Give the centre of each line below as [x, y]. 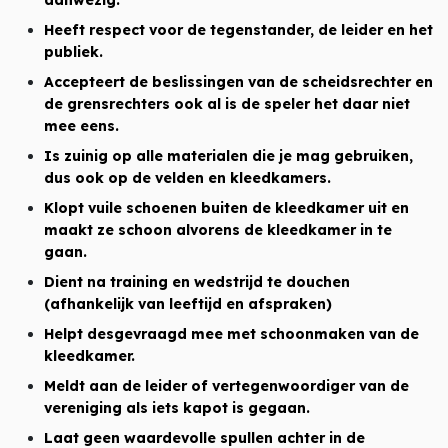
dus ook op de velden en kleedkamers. [187, 178]
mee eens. [81, 126]
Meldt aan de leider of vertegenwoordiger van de [226, 386]
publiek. [73, 52]
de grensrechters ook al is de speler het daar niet [227, 104]
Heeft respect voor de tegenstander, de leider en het [238, 30]
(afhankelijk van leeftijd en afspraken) [188, 304]
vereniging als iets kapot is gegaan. [177, 408]
